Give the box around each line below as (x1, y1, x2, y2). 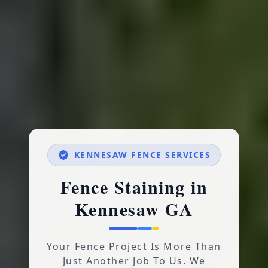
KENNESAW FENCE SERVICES (74, 149, 211, 160)
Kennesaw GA (74, 196, 194, 222)
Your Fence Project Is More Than (47, 240, 221, 253)
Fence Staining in (60, 173, 208, 200)
